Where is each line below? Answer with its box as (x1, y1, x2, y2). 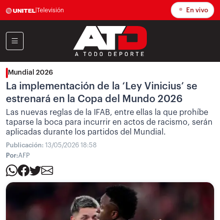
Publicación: (6, 142, 45, 148)
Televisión (37, 7, 64, 13)
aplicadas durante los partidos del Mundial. (6, 128, 166, 136)
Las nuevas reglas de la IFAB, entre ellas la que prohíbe (6, 109, 208, 116)
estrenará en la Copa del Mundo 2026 (6, 94, 183, 104)
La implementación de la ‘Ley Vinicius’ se (6, 82, 197, 91)
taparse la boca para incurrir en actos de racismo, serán (6, 118, 213, 126)
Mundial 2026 (8, 69, 53, 76)
